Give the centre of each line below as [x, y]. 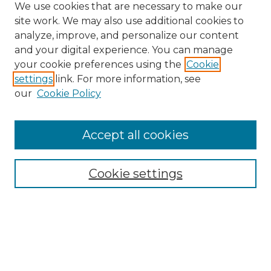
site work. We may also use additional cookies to [129, 21]
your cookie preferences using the [98, 64]
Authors [31, 222]
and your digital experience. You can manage [124, 50]
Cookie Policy [69, 93]
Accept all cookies [135, 135]
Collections [38, 193]
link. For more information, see [127, 79]
